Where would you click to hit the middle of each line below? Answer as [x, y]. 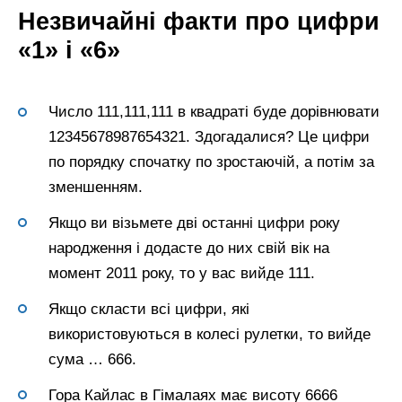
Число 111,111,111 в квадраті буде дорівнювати [214, 112]
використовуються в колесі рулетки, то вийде [210, 334]
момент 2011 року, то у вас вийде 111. [182, 273]
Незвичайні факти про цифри [199, 21]
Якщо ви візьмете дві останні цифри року [194, 223]
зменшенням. [96, 188]
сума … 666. [92, 359]
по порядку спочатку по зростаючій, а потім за [211, 162]
